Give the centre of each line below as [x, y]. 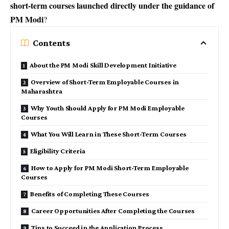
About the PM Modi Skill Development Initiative [103, 65]
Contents [51, 43]
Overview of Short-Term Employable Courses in [105, 82]
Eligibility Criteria [58, 151]
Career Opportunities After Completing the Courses [113, 211]
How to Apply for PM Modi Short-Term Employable [110, 168]
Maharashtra [42, 91]
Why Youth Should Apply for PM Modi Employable [107, 108]
